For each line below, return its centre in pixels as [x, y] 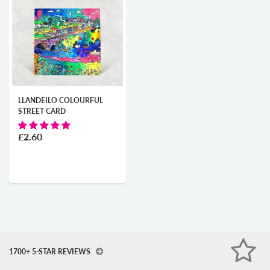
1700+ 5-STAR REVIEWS [51, 252]
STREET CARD [42, 111]
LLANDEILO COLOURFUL [61, 101]
